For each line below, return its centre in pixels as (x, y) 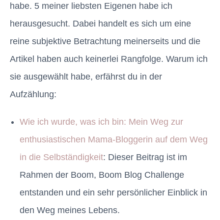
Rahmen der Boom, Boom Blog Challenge (102, 175)
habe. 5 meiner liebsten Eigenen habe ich (91, 6)
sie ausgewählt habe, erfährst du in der (86, 77)
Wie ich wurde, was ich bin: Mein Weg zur (101, 122)
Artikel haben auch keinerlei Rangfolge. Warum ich (109, 59)
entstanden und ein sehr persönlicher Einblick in (113, 193)
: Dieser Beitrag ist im (145, 157)
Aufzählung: (33, 95)
